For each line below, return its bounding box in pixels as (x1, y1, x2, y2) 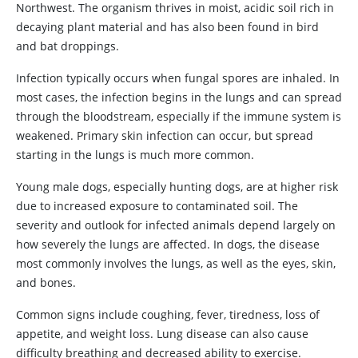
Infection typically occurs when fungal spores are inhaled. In (16, 70, 340, 86)
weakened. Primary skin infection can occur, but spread (16, 128, 313, 143)
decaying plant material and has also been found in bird (16, 19, 319, 34)
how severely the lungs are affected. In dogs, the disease (16, 237, 320, 252)
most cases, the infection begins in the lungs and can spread (16, 89, 342, 105)
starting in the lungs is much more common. (16, 147, 254, 162)
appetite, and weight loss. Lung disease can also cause (16, 326, 308, 341)
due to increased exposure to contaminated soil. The (16, 198, 298, 213)
